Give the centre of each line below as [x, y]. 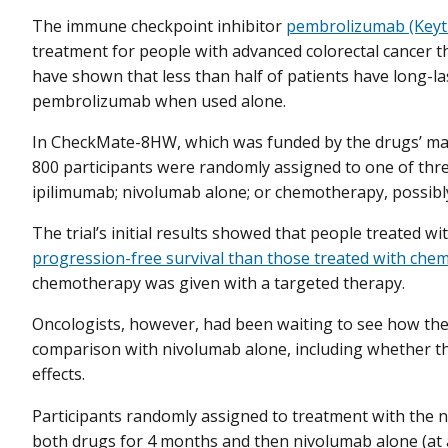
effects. [58, 374]
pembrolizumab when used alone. [159, 100]
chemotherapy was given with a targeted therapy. [218, 283]
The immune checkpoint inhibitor [159, 25]
